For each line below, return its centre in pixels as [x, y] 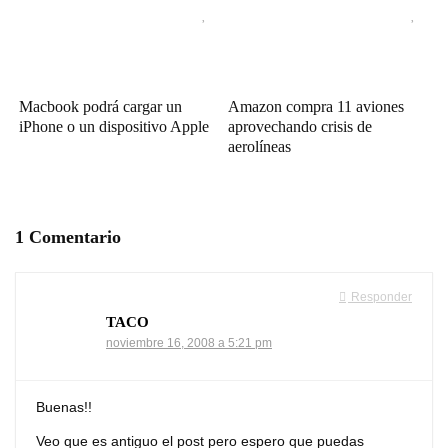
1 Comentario [68, 237]
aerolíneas [260, 147]
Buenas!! [64, 407]
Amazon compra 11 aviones [316, 107]
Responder [380, 297]
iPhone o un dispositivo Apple [114, 127]
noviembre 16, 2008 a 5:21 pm [189, 343]
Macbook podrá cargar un [101, 107]
